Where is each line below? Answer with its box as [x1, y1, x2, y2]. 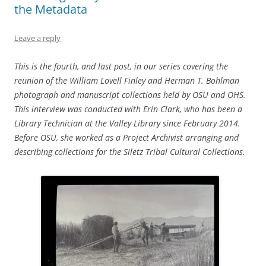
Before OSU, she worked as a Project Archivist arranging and [14, 131, 239, 143]
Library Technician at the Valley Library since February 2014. [14, 117, 243, 129]
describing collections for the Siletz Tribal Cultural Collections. [14, 145, 245, 157]
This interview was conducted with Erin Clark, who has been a [14, 103, 242, 115]
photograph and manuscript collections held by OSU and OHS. [14, 88, 248, 100]
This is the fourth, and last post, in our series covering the [14, 60, 228, 72]
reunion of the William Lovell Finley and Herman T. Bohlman [14, 74, 239, 86]
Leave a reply [14, 32, 61, 43]
